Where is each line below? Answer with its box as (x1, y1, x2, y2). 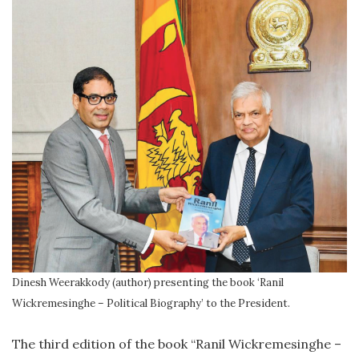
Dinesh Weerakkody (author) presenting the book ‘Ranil (12, 275, 284, 289)
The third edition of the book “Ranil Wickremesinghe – (12, 335, 341, 352)
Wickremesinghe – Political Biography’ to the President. (12, 296, 290, 310)
